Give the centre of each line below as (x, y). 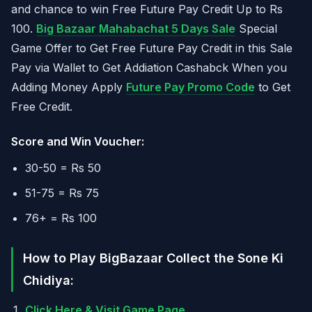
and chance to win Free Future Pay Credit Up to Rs (147, 9)
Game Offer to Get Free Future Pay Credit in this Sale (152, 48)
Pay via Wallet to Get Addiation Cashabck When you (149, 68)
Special (256, 29)
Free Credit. (42, 107)
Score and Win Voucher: (78, 141)
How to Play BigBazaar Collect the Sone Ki (153, 258)
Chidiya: (48, 280)
